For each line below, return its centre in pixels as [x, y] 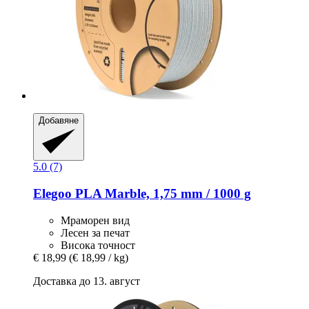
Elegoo [52, 193]
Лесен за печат [95, 232]
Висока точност [98, 245]
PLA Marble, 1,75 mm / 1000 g [161, 193]
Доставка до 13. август [87, 281]
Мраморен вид [95, 220]
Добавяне [59, 120]
